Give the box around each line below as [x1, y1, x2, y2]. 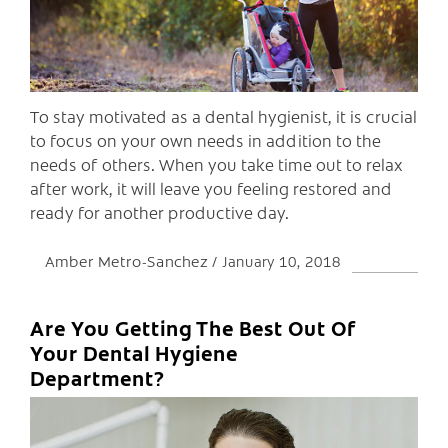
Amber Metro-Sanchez [45, 250, 212, 272]
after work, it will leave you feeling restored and [30, 177, 392, 200]
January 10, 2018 [222, 251, 341, 272]
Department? [30, 364, 165, 392]
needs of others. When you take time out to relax [30, 153, 403, 176]
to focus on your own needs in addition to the [30, 129, 381, 152]
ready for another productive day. [30, 201, 289, 224]
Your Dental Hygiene [30, 339, 238, 367]
